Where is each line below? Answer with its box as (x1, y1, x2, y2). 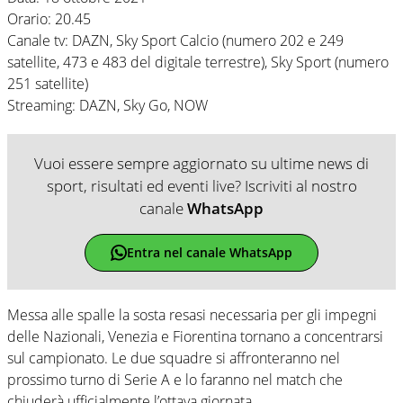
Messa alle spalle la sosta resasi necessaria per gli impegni (7, 304, 377, 325)
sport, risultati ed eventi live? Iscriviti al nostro (46, 175, 357, 196)
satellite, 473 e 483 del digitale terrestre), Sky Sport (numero (7, 51, 389, 72)
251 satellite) (7, 73, 88, 94)
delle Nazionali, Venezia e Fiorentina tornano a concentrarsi (7, 326, 383, 346)
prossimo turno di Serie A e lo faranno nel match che (7, 369, 343, 390)
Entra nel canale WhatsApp (126, 244, 292, 262)
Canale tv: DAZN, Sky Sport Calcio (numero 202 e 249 (7, 30, 344, 50)
